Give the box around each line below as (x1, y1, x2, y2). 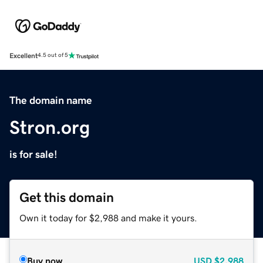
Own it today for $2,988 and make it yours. (19, 213, 197, 222)
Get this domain (19, 190, 114, 204)
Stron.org (9, 117, 90, 137)
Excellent (9, 52, 38, 59)
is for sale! (9, 149, 58, 160)
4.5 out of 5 (38, 52, 68, 59)
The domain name (9, 95, 92, 106)
